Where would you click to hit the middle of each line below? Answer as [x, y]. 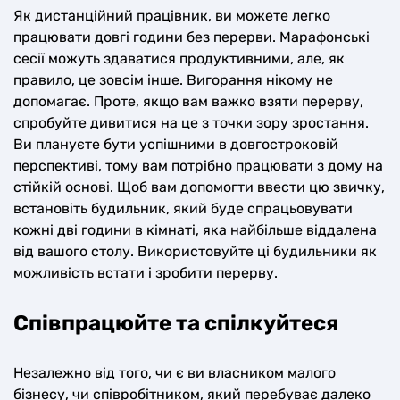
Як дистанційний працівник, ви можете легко [172, 16]
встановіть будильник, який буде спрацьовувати [183, 208]
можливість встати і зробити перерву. [146, 273]
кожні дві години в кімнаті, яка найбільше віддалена [195, 230]
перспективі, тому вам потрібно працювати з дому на [198, 166]
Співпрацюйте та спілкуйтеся [176, 323]
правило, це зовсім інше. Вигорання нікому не [173, 80]
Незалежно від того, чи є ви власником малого [175, 373]
